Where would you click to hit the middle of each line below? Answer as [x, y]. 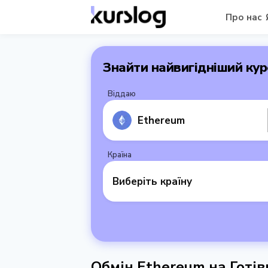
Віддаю [122, 94]
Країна [120, 155]
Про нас [243, 17]
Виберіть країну [152, 181]
